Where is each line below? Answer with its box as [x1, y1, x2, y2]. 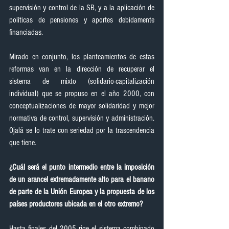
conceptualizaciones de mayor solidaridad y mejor [9, 101, 154, 110]
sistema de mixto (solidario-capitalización [9, 77, 154, 86]
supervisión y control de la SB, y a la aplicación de [9, 3, 154, 12]
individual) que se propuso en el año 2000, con [9, 89, 154, 98]
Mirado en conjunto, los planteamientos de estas [9, 52, 154, 61]
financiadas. [9, 28, 43, 37]
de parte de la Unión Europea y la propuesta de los [9, 187, 154, 196]
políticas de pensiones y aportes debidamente [9, 15, 154, 25]
